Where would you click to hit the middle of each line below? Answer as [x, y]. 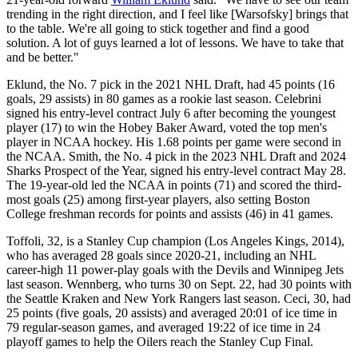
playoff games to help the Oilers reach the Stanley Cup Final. [160, 341]
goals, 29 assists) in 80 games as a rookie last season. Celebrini [164, 98]
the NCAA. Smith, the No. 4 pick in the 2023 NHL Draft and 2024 [176, 156]
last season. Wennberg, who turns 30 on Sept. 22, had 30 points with [179, 284]
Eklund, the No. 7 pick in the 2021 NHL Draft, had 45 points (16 [171, 84]
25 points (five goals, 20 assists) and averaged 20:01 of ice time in [172, 312]
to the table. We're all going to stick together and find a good [158, 28]
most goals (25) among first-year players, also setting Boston [158, 199]
